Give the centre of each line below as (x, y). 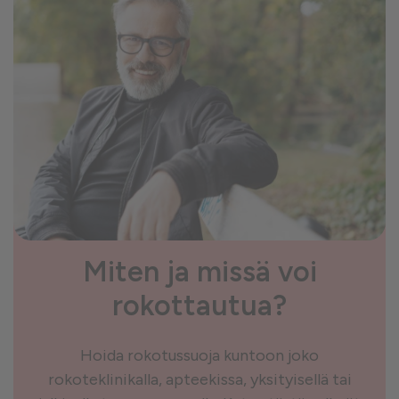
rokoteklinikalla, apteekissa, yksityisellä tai (199, 379)
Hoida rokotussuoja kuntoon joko (199, 355)
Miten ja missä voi (199, 272)
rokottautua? (199, 305)
